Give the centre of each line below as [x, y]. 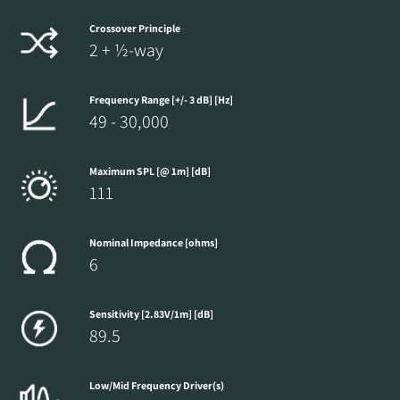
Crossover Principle [135, 29]
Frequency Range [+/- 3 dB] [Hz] [161, 100]
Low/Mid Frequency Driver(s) [157, 386]
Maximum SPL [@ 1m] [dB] [150, 171]
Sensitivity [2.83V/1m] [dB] [151, 314]
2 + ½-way [126, 50]
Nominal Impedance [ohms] [154, 243]
